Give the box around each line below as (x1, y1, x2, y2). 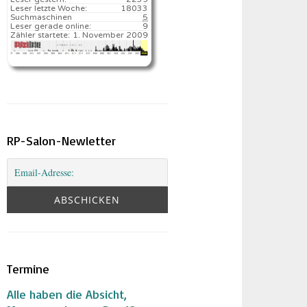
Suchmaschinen (10, 12, 73, 22)
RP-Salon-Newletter (7, 132, 116, 148)
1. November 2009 (73, 30, 149, 40)
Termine (7, 260, 50, 276)
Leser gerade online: (10, 21, 92, 31)
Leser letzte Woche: (10, 3, 88, 13)
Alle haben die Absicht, (7, 286, 127, 302)
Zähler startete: (10, 30, 71, 40)
